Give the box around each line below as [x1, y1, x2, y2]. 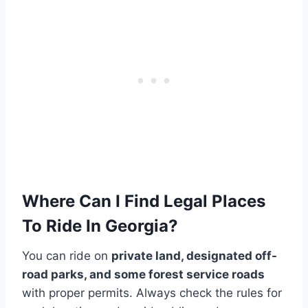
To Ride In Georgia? [22, 215, 178, 236]
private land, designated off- [111, 248, 277, 263]
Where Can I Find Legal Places [22, 190, 265, 211]
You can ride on [22, 248, 111, 263]
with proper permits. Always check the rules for [22, 285, 282, 300]
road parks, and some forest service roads [22, 267, 265, 281]
